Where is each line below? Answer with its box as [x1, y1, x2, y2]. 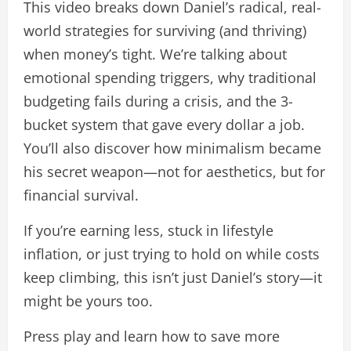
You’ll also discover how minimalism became [24, 139, 321, 157]
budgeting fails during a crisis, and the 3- [24, 92, 293, 110]
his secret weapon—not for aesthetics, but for [24, 162, 325, 181]
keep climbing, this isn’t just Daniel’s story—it [24, 268, 322, 287]
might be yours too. [24, 291, 153, 310]
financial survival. [24, 186, 139, 204]
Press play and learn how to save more [24, 327, 280, 346]
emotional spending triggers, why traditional [24, 68, 317, 87]
